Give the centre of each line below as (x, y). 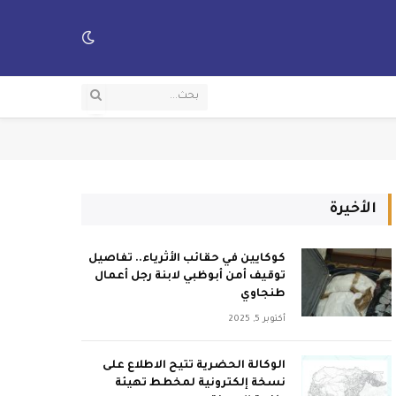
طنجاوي (263, 294)
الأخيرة (353, 209)
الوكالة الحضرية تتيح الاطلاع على (194, 366)
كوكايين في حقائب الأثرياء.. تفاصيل (187, 259)
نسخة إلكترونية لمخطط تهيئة (200, 384)
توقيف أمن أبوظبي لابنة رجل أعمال (190, 277)
